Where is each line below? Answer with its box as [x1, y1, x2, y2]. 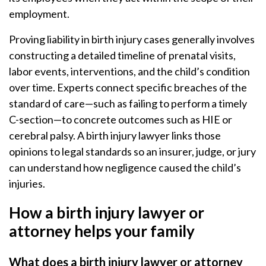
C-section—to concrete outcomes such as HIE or [9, 113, 232, 126]
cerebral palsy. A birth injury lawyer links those [9, 129, 221, 142]
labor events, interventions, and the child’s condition [9, 65, 250, 78]
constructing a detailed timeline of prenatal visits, [9, 49, 236, 62]
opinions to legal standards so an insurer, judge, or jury [9, 145, 256, 158]
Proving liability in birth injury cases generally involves [9, 33, 255, 46]
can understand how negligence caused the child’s [9, 161, 241, 174]
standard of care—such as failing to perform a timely [9, 97, 247, 110]
